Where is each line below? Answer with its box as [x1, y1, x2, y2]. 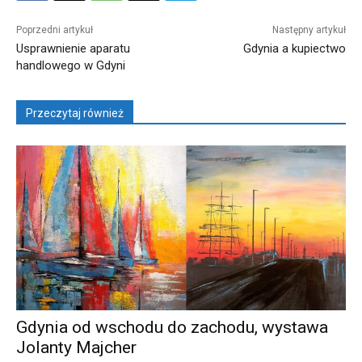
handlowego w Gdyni [16, 58, 125, 74]
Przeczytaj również [26, 107, 124, 120]
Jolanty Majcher [16, 338, 137, 358]
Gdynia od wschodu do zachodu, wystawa [16, 318, 328, 338]
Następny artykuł [271, 24, 346, 36]
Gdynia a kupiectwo [242, 41, 346, 57]
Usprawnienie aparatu [16, 41, 130, 57]
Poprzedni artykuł [16, 24, 93, 36]
